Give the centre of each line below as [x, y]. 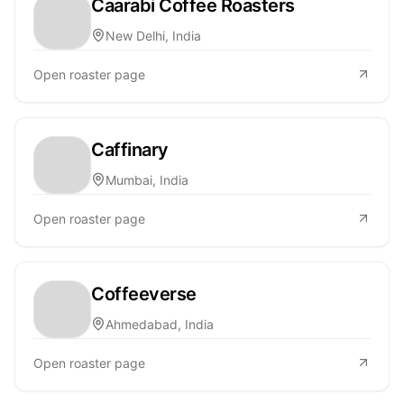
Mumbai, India [147, 179]
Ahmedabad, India [160, 324]
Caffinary [130, 149]
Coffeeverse [144, 294]
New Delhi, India [153, 35]
